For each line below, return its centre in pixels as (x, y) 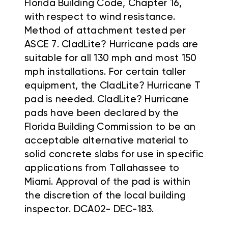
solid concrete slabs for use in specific (114, 155)
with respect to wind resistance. (100, 17)
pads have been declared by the (102, 113)
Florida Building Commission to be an (110, 127)
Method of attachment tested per (105, 31)
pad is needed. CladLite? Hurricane (107, 100)
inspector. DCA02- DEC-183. (89, 210)
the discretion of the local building (105, 196)
